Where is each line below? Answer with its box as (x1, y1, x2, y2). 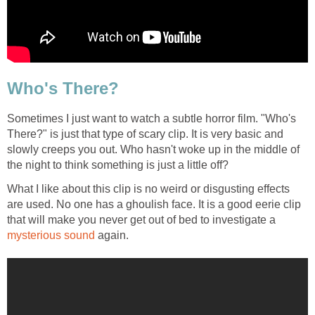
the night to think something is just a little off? (7, 158, 229, 171)
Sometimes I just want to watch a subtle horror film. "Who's (7, 112, 296, 124)
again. (95, 229, 129, 241)
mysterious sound (7, 229, 95, 241)
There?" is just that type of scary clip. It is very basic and (7, 127, 283, 140)
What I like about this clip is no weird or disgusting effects (7, 182, 290, 195)
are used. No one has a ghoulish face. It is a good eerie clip (7, 198, 301, 210)
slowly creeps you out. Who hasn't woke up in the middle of (7, 143, 300, 155)
